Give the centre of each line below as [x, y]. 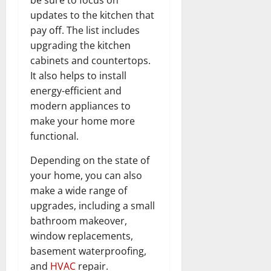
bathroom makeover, [79, 220]
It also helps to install [78, 75]
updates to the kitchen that [92, 15]
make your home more [83, 121]
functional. [54, 136]
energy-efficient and [76, 90]
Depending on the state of [90, 160]
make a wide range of [79, 190]
